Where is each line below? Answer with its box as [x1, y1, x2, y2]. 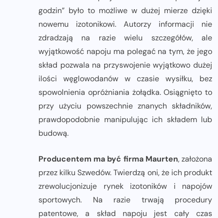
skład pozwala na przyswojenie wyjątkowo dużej [38, 60, 212, 71]
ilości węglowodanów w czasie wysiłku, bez [38, 73, 212, 84]
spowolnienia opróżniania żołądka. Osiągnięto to [38, 87, 212, 98]
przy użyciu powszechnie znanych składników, [38, 101, 212, 111]
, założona [178, 154, 213, 164]
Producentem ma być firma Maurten [38, 154, 178, 164]
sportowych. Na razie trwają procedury [38, 195, 212, 205]
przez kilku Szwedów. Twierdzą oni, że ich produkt [38, 167, 212, 178]
